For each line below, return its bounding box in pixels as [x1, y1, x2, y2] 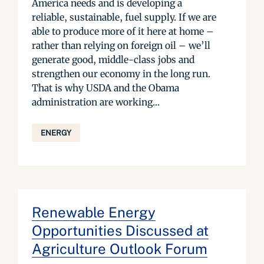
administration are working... [32, 96, 160, 108]
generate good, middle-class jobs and [32, 54, 194, 65]
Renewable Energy [32, 204, 156, 220]
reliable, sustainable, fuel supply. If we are [32, 11, 216, 23]
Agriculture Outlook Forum [32, 240, 207, 257]
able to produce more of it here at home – [32, 25, 214, 37]
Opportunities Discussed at [32, 222, 209, 239]
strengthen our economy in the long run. [32, 68, 210, 80]
